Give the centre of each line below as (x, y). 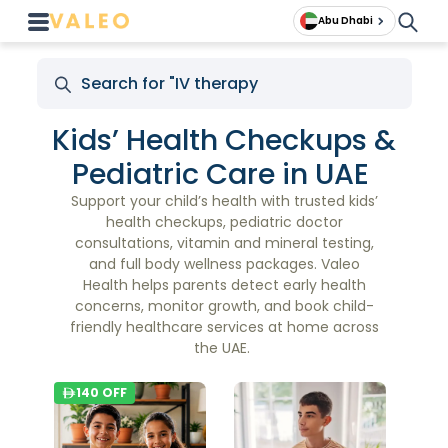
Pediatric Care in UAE (224, 174)
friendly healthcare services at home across (224, 327)
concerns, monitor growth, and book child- (224, 306)
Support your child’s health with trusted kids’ (224, 201)
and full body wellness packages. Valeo (224, 264)
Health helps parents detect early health (224, 285)
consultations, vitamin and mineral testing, (224, 243)
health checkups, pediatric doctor (224, 222)
